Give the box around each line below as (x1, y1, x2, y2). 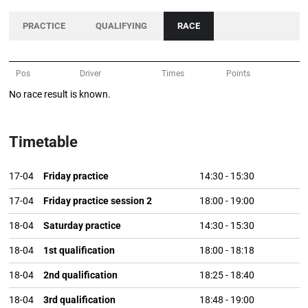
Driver (79, 69, 101, 78)
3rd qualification (43, 294, 115, 305)
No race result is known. (8, 89, 111, 100)
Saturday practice (43, 220, 121, 231)
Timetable (8, 133, 78, 151)
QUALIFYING (95, 21, 147, 31)
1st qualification (43, 245, 115, 256)
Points (225, 69, 250, 78)
